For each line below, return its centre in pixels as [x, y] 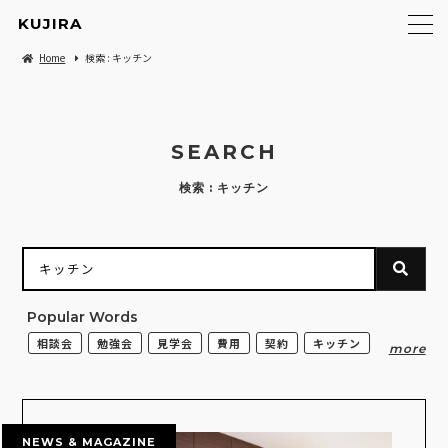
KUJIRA [50, 23]
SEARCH [224, 152]
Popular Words [83, 317]
